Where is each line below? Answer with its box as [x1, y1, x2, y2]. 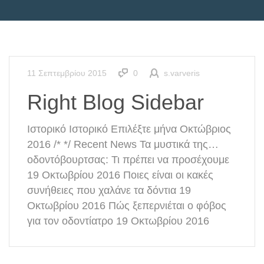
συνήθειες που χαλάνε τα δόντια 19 [27, 184, 191, 197]
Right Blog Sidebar [27, 90, 204, 115]
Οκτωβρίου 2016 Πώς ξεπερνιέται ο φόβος [27, 200, 226, 212]
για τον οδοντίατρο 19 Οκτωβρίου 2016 [27, 215, 209, 227]
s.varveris [164, 68, 200, 78]
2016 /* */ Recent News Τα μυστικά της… [27, 138, 219, 151]
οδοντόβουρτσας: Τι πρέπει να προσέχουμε [27, 154, 229, 166]
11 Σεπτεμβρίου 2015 [27, 68, 107, 78]
